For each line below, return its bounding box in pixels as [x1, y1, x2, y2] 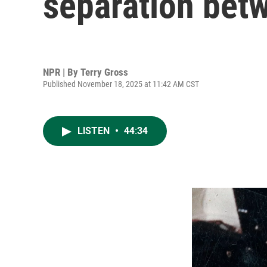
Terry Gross [80, 66, 128, 78]
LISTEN [77, 125, 112, 136]
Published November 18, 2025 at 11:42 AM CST [43, 79, 199, 89]
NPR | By [43, 66, 80, 78]
